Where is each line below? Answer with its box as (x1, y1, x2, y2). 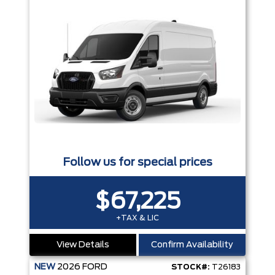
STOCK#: (171, 263, 210, 271)
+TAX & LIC (116, 214, 159, 222)
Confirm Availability (151, 241, 233, 250)
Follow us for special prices (63, 157, 212, 169)
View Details (56, 241, 109, 250)
